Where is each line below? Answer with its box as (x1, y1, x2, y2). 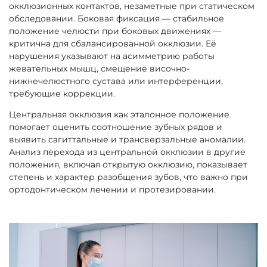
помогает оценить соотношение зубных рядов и (9, 121, 222, 132)
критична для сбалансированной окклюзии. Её (9, 38, 216, 49)
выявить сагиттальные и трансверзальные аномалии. (9, 133, 246, 145)
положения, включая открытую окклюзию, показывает (9, 159, 247, 170)
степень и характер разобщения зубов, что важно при (9, 171, 248, 182)
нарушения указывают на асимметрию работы (9, 50, 215, 61)
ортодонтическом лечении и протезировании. (9, 184, 216, 195)
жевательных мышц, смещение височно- (9, 63, 190, 74)
